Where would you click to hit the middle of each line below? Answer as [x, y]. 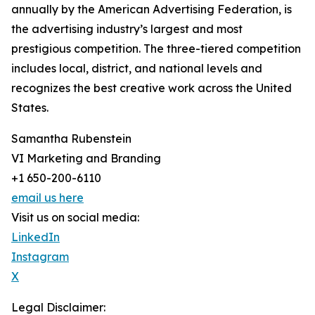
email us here [47, 198]
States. [30, 108]
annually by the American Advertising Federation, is [152, 9]
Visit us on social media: [75, 218]
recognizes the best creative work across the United [152, 88]
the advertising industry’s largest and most [127, 29]
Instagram [40, 257]
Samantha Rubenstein [71, 139]
